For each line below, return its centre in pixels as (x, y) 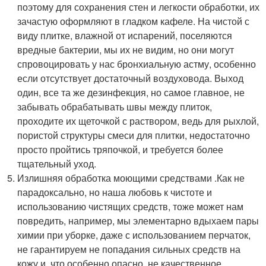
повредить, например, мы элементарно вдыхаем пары (138, 220)
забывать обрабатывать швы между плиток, (115, 106)
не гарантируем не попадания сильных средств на (129, 249)
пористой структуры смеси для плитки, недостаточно (134, 135)
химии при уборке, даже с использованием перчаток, (134, 235)
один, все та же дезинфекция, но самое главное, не (131, 92)
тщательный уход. (57, 163)
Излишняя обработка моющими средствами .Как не (131, 178)
